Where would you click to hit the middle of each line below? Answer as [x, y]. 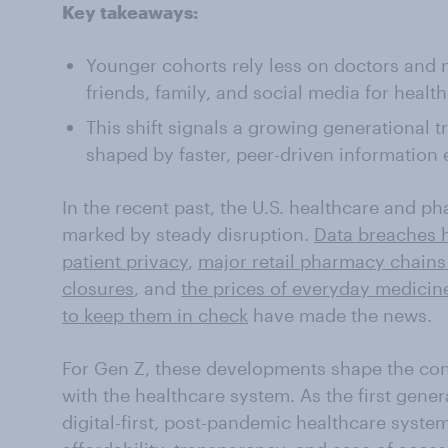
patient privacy [125, 261]
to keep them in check [155, 315]
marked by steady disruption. [188, 234]
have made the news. [340, 315]
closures [98, 288]
